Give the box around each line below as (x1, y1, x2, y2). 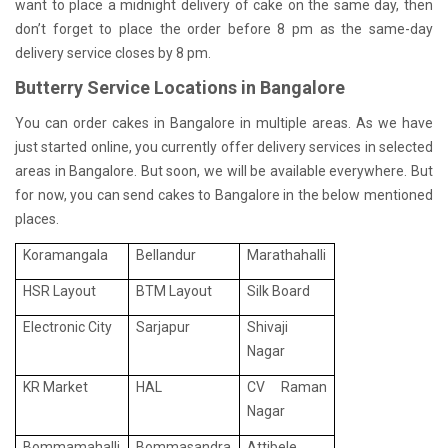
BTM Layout (136, 282, 213, 299)
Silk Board (247, 282, 311, 299)
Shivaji (247, 318, 289, 335)
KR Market (23, 378, 89, 395)
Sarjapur (136, 318, 191, 335)
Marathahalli (247, 246, 327, 263)
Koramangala (23, 246, 109, 263)
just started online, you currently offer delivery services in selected (15, 138, 433, 155)
